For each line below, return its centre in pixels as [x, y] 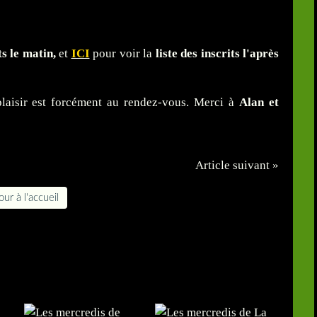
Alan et [259, 103]
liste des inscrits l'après [217, 54]
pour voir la [124, 54]
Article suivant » [237, 166]
